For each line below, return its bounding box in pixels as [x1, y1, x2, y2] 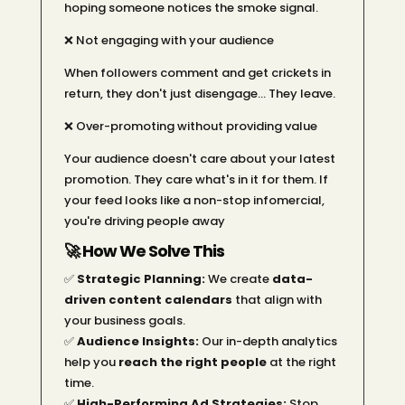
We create [204, 269, 272, 287]
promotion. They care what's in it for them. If [63, 170, 328, 188]
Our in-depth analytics [198, 332, 337, 350]
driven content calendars [63, 290, 232, 308]
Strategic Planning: [76, 269, 205, 287]
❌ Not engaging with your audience [63, 31, 274, 49]
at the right [266, 353, 336, 371]
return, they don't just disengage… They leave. [63, 84, 335, 102]
